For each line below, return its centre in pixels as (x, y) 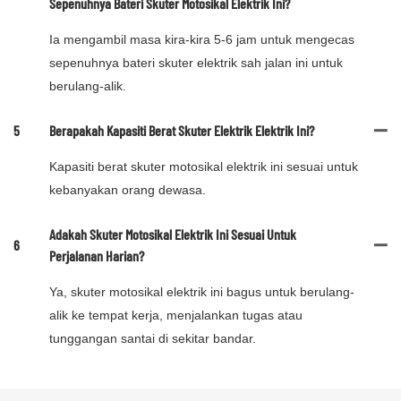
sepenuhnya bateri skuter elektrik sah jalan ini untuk (196, 63)
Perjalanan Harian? (97, 256)
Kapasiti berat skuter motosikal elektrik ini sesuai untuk (204, 167)
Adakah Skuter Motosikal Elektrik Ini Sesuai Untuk (173, 235)
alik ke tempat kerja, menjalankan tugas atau (176, 316)
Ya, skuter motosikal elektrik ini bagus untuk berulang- (202, 292)
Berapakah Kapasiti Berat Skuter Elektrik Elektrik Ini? (182, 131)
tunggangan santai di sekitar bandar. (153, 339)
